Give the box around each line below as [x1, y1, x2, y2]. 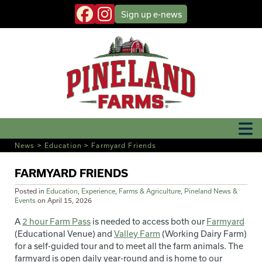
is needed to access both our [91, 216, 206, 226]
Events [15, 196, 36, 205]
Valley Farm [114, 228, 160, 239]
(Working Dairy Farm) [160, 228, 247, 239]
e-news [153, 9, 182, 19]
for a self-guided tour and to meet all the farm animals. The [15, 240, 243, 251]
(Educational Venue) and [15, 228, 114, 239]
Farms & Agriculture [119, 187, 181, 195]
